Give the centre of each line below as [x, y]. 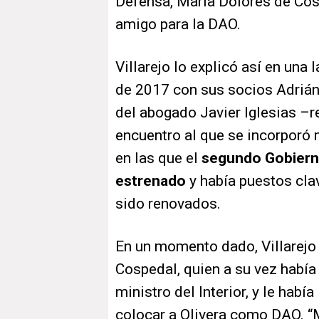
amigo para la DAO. [178, 25]
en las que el [158, 158]
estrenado [151, 181]
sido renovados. [168, 204]
